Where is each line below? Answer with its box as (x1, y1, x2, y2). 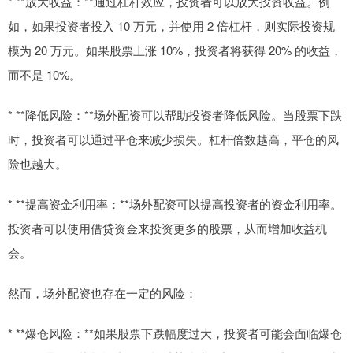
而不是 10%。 (8, 65, 81, 83)
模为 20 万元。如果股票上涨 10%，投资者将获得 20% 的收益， (8, 41, 342, 58)
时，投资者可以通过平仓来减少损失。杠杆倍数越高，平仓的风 (8, 130, 339, 147)
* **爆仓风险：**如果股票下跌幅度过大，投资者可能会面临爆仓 (8, 324, 342, 341)
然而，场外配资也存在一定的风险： (8, 284, 197, 301)
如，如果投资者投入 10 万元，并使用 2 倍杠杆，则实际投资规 (8, 17, 335, 34)
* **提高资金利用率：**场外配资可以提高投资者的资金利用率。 (8, 195, 342, 212)
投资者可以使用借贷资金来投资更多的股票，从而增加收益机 (8, 219, 327, 236)
